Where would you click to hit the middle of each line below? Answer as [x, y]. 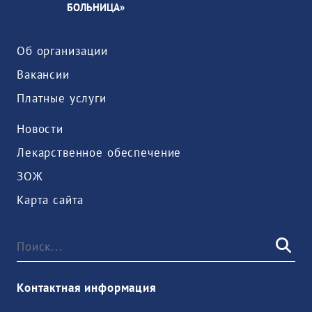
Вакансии [43, 75]
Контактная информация [87, 288]
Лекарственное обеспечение [99, 153]
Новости [40, 129]
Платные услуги [62, 98]
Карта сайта [50, 200]
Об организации [62, 51]
